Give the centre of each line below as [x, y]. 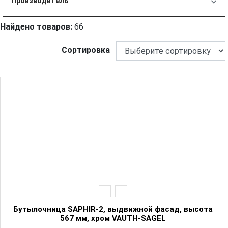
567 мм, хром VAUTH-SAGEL [113, 219]
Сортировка [86, 50]
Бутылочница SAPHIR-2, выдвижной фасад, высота [113, 209]
